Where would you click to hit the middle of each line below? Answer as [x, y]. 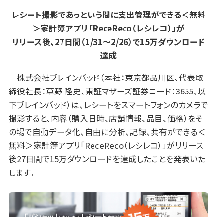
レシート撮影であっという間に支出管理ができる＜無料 [108, 15]
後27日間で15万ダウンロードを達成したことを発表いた [107, 159]
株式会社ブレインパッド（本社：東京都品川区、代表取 [106, 78]
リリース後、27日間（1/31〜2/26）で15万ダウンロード [108, 42]
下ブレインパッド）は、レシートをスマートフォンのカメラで [108, 105]
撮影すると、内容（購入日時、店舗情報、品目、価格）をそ [106, 118]
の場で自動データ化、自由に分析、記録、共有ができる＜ [107, 132]
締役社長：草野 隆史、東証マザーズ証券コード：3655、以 [107, 91]
